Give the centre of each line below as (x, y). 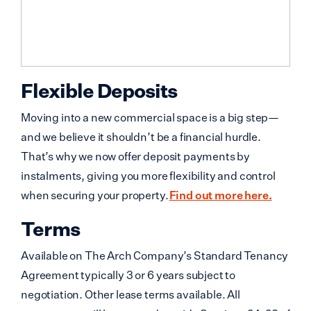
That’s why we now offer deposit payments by (136, 156)
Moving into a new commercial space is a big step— (150, 117)
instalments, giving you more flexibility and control (148, 176)
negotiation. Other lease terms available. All (131, 294)
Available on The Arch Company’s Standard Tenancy (155, 255)
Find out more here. (220, 195)
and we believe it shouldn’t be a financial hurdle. (141, 137)
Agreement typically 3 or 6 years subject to (128, 275)
